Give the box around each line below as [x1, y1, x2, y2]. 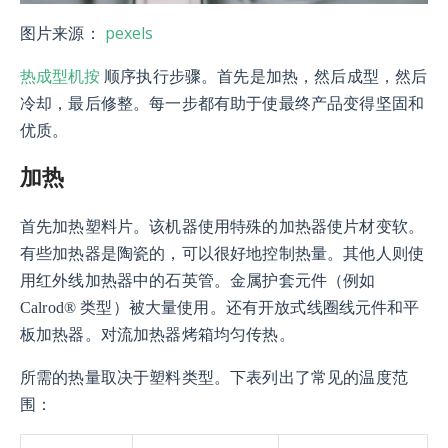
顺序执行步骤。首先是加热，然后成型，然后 [100, 67, 428, 85]
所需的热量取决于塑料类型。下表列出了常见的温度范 [20, 368, 408, 386]
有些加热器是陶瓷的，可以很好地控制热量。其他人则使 [20, 244, 425, 262]
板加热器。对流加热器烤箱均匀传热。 [20, 325, 295, 343]
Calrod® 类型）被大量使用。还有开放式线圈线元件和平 [20, 298, 420, 316]
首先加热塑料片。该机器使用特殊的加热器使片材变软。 [20, 217, 425, 235]
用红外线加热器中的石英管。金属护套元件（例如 [20, 271, 376, 289]
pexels [104, 21, 153, 44]
